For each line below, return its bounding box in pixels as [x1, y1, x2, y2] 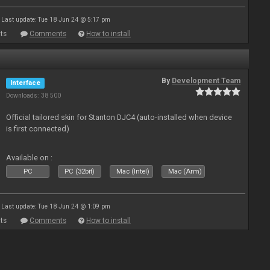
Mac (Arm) [168, 168, 202, 175]
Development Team [172, 77, 241, 85]
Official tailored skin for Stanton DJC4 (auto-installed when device [6, 113, 233, 122]
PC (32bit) [64, 168, 95, 175]
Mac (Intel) [116, 168, 150, 175]
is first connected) [6, 124, 70, 133]
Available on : [6, 153, 53, 162]
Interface [10, 79, 41, 87]
